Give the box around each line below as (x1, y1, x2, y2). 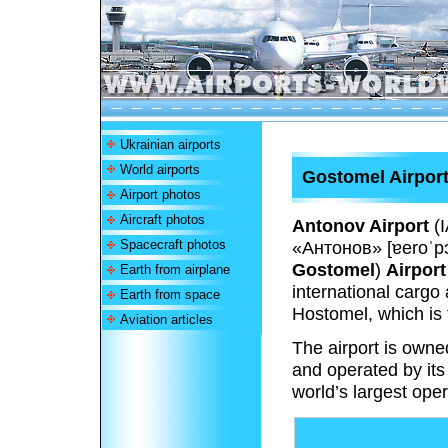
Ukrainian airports (119, 137, 221, 152)
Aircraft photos (119, 212, 205, 227)
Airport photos (119, 187, 201, 202)
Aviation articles (119, 312, 213, 327)
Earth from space (119, 287, 220, 302)
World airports (119, 162, 200, 177)
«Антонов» (292, 237, 382, 258)
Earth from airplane (119, 262, 230, 277)
